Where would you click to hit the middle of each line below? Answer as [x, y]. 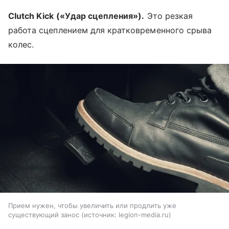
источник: [100, 215]
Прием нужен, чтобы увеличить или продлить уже [92, 206]
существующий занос [44, 215]
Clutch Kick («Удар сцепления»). [76, 16]
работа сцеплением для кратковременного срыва [110, 30]
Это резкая [169, 16]
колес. [21, 44]
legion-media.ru [144, 215]
